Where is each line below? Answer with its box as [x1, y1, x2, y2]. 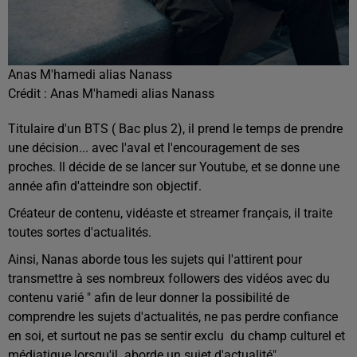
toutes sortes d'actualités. [8, 225, 151, 241]
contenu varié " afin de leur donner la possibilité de [8, 290, 289, 306]
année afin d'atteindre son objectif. [8, 178, 202, 194]
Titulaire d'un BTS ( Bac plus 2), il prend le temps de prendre [8, 121, 343, 137]
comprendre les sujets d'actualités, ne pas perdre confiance [8, 309, 338, 325]
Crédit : [8, 86, 50, 102]
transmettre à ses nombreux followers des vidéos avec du [8, 271, 330, 287]
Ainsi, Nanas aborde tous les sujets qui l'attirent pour [8, 252, 302, 268]
